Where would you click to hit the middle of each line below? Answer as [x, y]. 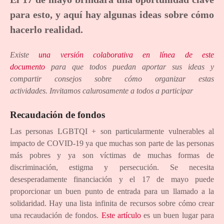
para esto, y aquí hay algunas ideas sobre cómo [112, 14]
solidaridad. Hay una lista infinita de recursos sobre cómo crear [112, 203]
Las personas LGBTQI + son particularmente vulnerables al [112, 131]
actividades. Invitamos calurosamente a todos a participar [101, 90]
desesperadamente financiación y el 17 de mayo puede [112, 179]
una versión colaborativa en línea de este [126, 54]
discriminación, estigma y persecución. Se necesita [112, 167]
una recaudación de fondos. [56, 215]
